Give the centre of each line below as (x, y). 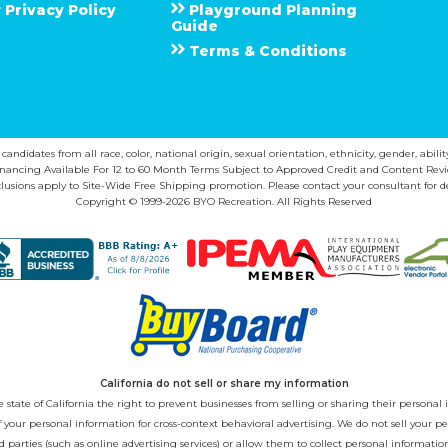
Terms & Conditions (266, 51)
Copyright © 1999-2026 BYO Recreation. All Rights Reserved (224, 201)
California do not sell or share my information (224, 383)
